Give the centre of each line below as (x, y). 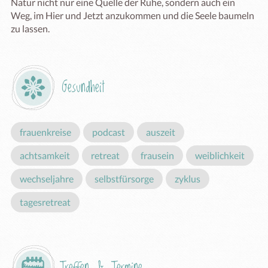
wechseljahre (47, 179)
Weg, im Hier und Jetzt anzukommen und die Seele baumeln (133, 15)
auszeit (161, 132)
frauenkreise (45, 132)
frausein (157, 155)
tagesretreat (45, 202)
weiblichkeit (220, 155)
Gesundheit (83, 88)
